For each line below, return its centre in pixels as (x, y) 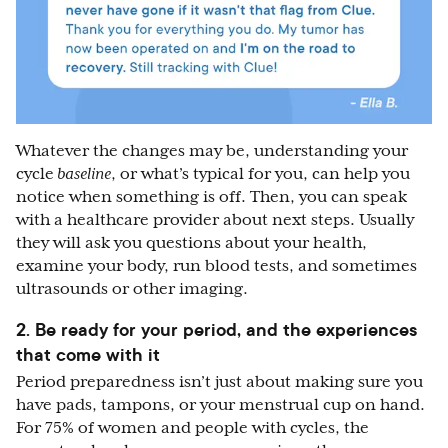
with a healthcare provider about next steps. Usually (215, 220)
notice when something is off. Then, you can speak (211, 197)
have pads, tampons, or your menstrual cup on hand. (220, 405)
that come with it (88, 355)
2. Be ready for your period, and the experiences (216, 330)
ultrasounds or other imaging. (134, 289)
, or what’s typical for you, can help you (260, 174)
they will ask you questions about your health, (191, 243)
